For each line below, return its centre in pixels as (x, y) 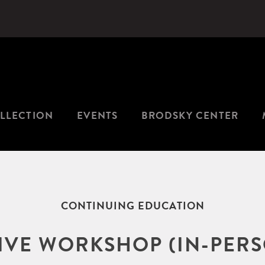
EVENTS (98, 116)
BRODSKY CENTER (190, 116)
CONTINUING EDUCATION (132, 206)
